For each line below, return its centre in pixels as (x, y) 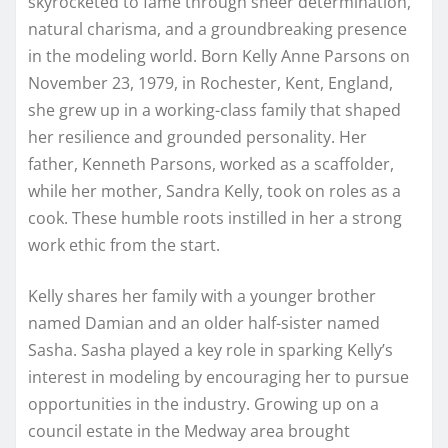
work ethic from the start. (124, 244)
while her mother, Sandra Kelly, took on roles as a (214, 190)
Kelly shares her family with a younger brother (202, 295)
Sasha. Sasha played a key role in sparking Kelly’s (210, 349)
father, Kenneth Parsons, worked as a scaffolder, (211, 163)
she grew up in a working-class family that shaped (214, 109)
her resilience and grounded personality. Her (197, 136)
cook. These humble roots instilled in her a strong (215, 217)
